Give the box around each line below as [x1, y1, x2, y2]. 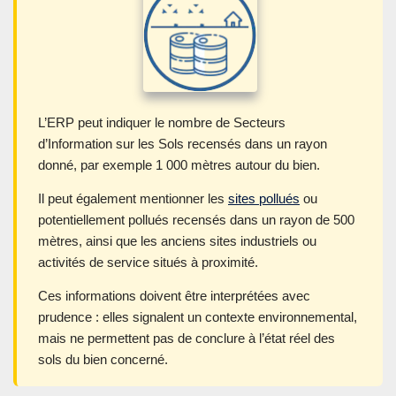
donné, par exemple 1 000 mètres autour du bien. [38, 156, 320, 172]
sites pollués [228, 190, 300, 206]
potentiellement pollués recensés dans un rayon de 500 [38, 211, 354, 227]
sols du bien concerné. [38, 351, 168, 367]
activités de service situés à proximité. [38, 254, 258, 270]
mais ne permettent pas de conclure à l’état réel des [38, 330, 335, 346]
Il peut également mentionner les [38, 190, 228, 206]
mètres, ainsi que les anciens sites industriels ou [38, 232, 316, 248]
